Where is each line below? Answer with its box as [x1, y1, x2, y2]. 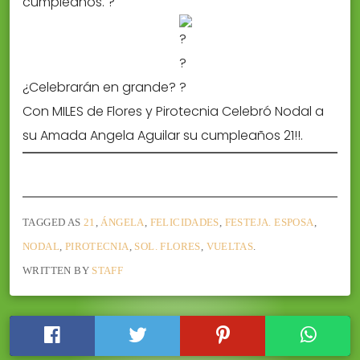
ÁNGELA [100, 215, 145, 228]
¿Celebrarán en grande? [22, 78, 179, 97]
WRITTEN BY [22, 264, 92, 276]
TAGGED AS [22, 215, 84, 228]
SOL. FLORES [134, 239, 201, 252]
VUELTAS [206, 239, 254, 252]
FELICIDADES [149, 215, 219, 228]
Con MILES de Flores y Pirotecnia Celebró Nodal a [22, 102, 324, 121]
